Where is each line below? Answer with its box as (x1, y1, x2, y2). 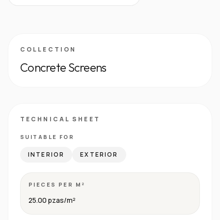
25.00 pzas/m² (28, 195, 76, 205)
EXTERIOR (80, 150, 118, 159)
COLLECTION (20, 45, 77, 54)
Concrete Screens (20, 60, 107, 75)
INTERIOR (28, 150, 65, 159)
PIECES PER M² (28, 181, 85, 188)
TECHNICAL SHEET (20, 115, 100, 123)
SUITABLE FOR (20, 133, 75, 140)
